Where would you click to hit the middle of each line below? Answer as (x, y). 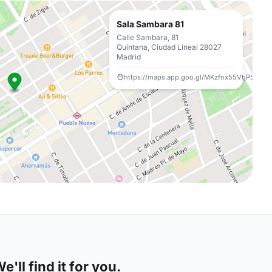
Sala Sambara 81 (150, 24)
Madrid (129, 57)
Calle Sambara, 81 (148, 37)
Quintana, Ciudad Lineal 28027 (169, 47)
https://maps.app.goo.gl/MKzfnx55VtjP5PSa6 (197, 77)
